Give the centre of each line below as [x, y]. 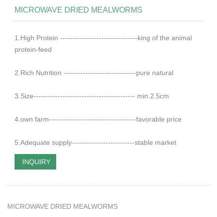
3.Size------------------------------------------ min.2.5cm [92, 96]
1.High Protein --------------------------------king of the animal [103, 38]
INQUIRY [35, 162]
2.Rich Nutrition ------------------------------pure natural [94, 73]
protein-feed [33, 49]
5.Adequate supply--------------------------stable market [95, 142]
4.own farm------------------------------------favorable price [98, 119]
